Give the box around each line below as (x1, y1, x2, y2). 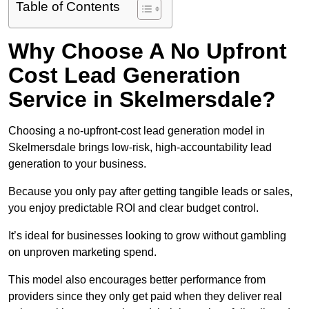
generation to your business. (8, 158, 146, 170)
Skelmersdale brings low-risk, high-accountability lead (8, 141, 272, 154)
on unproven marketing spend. (8, 246, 157, 259)
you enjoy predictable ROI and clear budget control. (8, 202, 259, 215)
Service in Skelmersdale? (8, 87, 276, 112)
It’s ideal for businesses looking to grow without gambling (8, 230, 286, 242)
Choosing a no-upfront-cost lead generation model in (8, 125, 265, 137)
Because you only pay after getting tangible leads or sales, (8, 186, 292, 198)
